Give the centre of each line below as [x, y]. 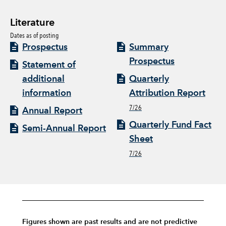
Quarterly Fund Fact [170, 125]
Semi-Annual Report [64, 128]
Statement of [49, 65]
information [47, 93]
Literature [32, 23]
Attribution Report [167, 93]
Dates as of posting [35, 35]
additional [43, 79]
